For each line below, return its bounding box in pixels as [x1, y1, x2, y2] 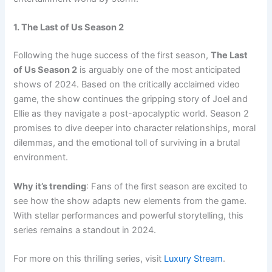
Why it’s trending [13, 180, 87, 192]
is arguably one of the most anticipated [77, 64, 241, 76]
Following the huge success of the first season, [13, 50, 211, 61]
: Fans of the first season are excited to [86, 180, 248, 192]
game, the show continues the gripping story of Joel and [13, 93, 248, 105]
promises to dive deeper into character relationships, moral [13, 123, 256, 134]
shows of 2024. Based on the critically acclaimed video [13, 79, 240, 90]
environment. [13, 152, 69, 163]
